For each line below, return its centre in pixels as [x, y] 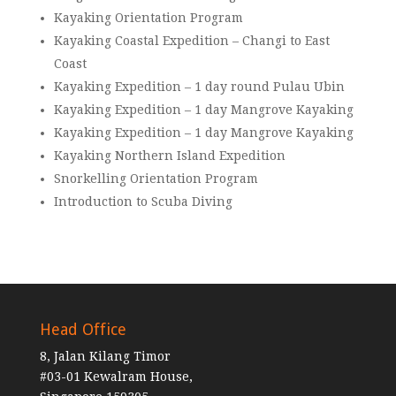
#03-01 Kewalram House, [116, 377]
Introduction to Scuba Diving [143, 202]
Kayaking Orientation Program [148, 18]
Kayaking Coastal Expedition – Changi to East [191, 41]
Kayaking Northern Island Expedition [169, 156]
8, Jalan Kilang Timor [105, 356]
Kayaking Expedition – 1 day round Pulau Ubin [199, 87]
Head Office [83, 329]
